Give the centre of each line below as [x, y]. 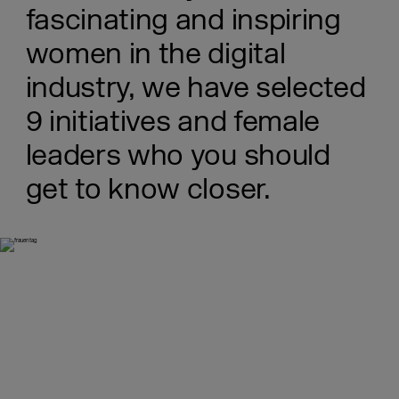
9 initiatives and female [172, 122]
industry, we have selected [195, 88]
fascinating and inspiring [183, 20]
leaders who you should [178, 155]
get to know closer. [148, 189]
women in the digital [155, 54]
